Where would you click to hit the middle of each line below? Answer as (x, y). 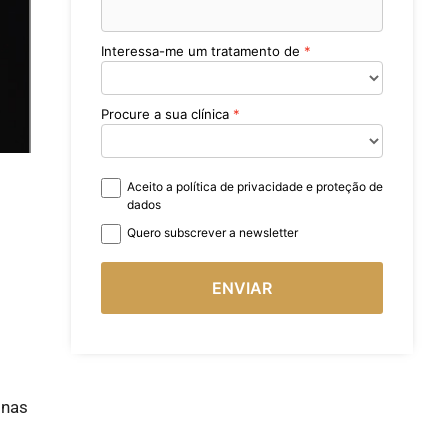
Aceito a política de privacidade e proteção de (254, 186)
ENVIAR (242, 288)
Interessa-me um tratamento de (200, 51)
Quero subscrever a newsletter (212, 232)
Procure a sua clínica (164, 114)
